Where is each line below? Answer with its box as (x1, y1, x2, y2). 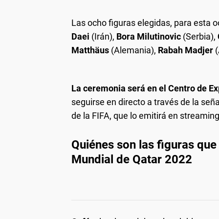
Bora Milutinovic (116, 31, 181, 42)
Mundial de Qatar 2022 (71, 152, 192, 166)
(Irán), (89, 31, 116, 42)
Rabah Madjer (158, 44, 213, 55)
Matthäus (71, 44, 109, 55)
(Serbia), (181, 31, 218, 42)
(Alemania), (109, 44, 158, 55)
